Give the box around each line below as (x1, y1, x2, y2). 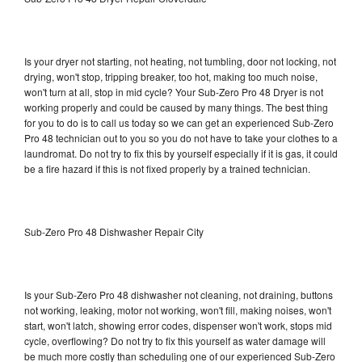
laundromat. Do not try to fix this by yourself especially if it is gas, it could (24, 145, 338, 160)
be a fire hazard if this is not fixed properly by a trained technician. (24, 161, 310, 175)
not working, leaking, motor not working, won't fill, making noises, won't (24, 302, 331, 317)
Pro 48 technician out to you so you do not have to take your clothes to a (24, 130, 338, 145)
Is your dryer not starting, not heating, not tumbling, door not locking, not (24, 53, 336, 68)
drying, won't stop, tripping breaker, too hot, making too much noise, (24, 69, 318, 83)
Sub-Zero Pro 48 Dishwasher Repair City (24, 224, 204, 238)
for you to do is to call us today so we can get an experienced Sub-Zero (24, 115, 334, 129)
